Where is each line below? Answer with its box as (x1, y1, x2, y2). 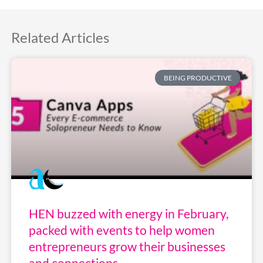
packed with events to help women (28, 222, 215, 237)
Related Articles (11, 29, 109, 46)
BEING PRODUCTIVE (163, 73, 232, 82)
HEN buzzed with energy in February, (28, 205, 228, 221)
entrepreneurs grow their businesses (28, 238, 225, 254)
